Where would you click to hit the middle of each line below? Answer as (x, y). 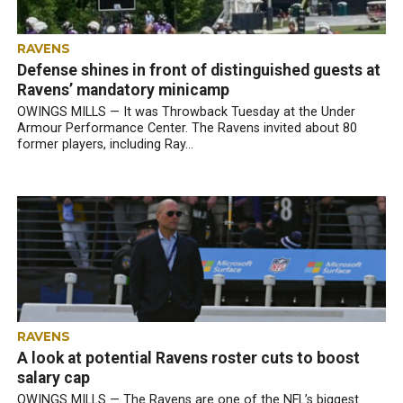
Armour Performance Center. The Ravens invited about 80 (187, 128)
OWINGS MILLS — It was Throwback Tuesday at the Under (186, 112)
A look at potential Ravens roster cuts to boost (188, 358)
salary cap (53, 378)
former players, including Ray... (105, 144)
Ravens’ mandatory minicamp (123, 90)
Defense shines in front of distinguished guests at (198, 70)
